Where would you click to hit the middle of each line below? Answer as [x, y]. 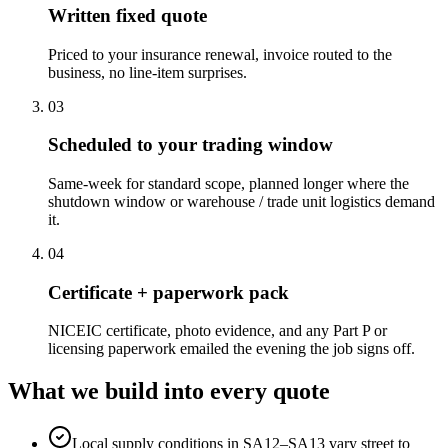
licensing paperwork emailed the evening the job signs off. [231, 349]
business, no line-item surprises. [147, 72]
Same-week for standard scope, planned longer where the [228, 183]
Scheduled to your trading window [190, 145]
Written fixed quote [127, 15]
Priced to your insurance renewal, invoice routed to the [220, 54]
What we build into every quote [169, 391]
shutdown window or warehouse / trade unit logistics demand [241, 201]
